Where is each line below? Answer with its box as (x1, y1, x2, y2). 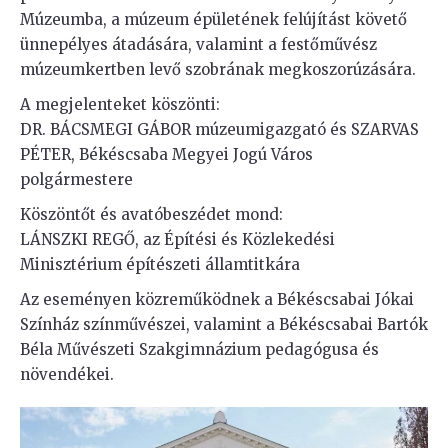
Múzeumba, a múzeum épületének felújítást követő (20, 10, 407, 29)
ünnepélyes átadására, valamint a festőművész (20, 35, 377, 54)
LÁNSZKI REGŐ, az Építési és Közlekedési (20, 230, 335, 249)
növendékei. (20, 365, 114, 384)
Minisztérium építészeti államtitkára (20, 255, 300, 274)
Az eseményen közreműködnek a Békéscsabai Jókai (20, 290, 414, 309)
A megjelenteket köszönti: (20, 95, 220, 114)
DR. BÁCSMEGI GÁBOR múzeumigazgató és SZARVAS (20, 120, 419, 139)
